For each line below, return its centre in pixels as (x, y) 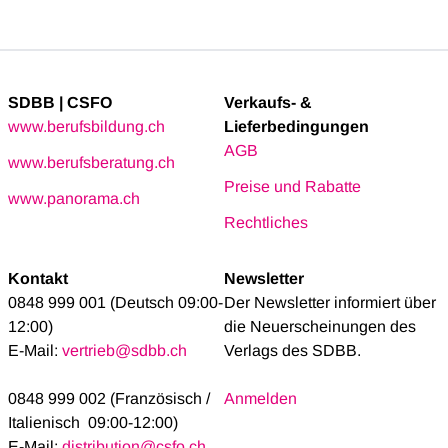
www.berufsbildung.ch (86, 127)
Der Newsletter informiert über (330, 303)
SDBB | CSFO (60, 103)
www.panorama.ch (74, 199)
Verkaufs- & (268, 103)
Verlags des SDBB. (292, 351)
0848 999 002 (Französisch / (109, 399)
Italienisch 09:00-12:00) (93, 423)
